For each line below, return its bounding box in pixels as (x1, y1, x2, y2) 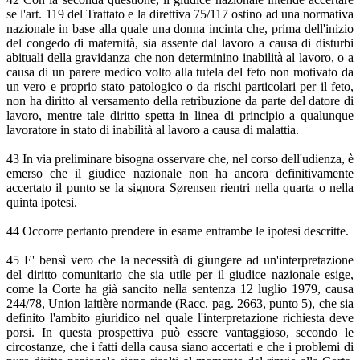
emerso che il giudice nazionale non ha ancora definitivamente (6, 166, 354, 181)
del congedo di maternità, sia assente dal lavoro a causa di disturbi (6, 36, 354, 51)
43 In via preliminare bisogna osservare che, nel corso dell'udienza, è (6, 152, 354, 166)
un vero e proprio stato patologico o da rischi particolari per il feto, (6, 80, 354, 94)
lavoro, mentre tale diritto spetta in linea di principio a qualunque (6, 108, 354, 123)
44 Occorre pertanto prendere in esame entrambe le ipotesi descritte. (6, 224, 349, 239)
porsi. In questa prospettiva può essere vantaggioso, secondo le (6, 325, 354, 340)
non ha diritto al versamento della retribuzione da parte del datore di (6, 94, 354, 108)
